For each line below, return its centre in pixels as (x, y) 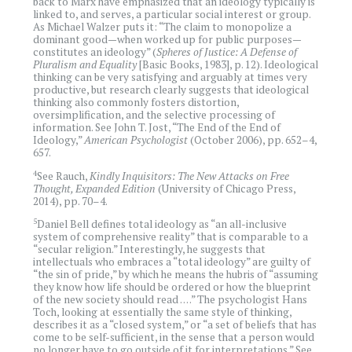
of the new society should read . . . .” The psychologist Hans (170, 300)
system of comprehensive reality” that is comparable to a (171, 237)
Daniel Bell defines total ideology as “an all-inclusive (162, 224)
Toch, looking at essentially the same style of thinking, (163, 312)
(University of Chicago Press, (226, 188)
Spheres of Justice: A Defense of (227, 52)
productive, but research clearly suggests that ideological (171, 90)
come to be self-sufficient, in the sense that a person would (174, 337)
